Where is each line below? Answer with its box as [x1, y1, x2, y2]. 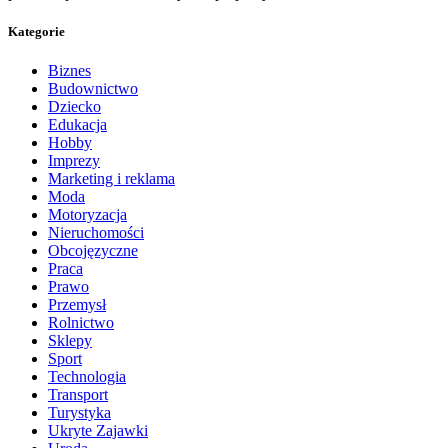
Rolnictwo [48, 314, 114, 332]
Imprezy [48, 152, 100, 170]
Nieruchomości [48, 224, 144, 242]
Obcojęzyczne [48, 242, 138, 260]
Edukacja [48, 116, 107, 134]
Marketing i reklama [48, 170, 175, 188]
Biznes [48, 62, 91, 80]
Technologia [48, 368, 126, 386]
